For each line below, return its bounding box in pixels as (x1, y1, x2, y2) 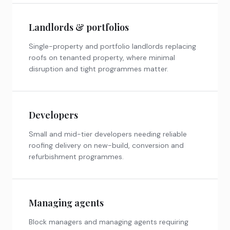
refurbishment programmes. (29, 151, 124, 161)
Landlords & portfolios (29, 21, 129, 33)
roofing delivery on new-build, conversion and (29, 140, 184, 150)
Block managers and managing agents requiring (29, 217, 188, 226)
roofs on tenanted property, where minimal (29, 52, 175, 62)
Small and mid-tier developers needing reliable (29, 129, 187, 139)
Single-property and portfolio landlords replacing (29, 41, 196, 51)
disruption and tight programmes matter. (29, 64, 168, 73)
